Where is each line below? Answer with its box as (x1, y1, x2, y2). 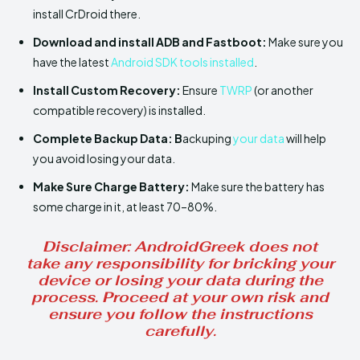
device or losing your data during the (37, 270, 323, 289)
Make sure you (268, 34, 343, 49)
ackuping (182, 130, 231, 145)
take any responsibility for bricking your (26, 253, 334, 272)
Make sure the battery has (190, 178, 325, 194)
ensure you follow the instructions (47, 304, 313, 323)
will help (284, 130, 326, 145)
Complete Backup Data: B (33, 130, 182, 145)
